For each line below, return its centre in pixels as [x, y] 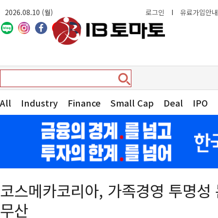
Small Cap [132, 103]
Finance [84, 103]
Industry [39, 103]
